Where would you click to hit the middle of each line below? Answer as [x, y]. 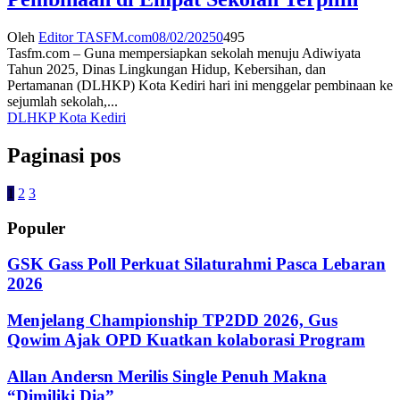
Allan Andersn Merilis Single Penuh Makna [167, 376]
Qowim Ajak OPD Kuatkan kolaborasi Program [186, 339]
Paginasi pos [64, 155]
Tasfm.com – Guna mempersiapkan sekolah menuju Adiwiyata [184, 53]
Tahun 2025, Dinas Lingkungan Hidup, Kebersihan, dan [167, 69]
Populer [36, 228]
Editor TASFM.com [95, 37]
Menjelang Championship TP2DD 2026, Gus [172, 320]
